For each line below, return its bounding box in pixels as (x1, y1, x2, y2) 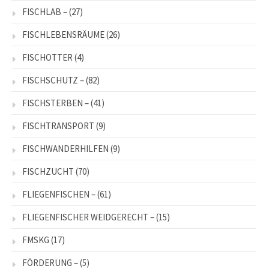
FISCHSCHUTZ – (22, 74, 84, 86)
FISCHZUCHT (22, 166, 74, 178)
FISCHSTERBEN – (22, 97, 89, 109)
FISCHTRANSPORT (22, 120, 94, 132)
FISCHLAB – (22, 6, 67, 18)
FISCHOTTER (22, 52, 73, 64)
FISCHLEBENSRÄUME (22, 29, 104, 41)
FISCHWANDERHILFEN (22, 143, 109, 155)
